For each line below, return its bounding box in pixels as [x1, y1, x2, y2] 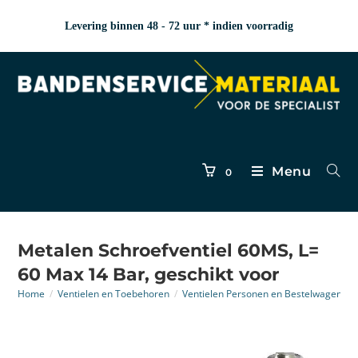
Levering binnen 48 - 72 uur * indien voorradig [65, 20, 293, 32]
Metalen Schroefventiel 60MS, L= [18, 240, 320, 261]
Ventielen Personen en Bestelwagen [182, 287, 343, 300]
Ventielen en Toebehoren [58, 287, 170, 300]
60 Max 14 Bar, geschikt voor [18, 264, 280, 285]
